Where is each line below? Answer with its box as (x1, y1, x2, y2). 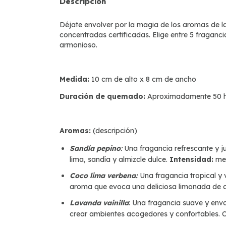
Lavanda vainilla (70, 198, 129, 207)
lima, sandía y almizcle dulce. (70, 154, 169, 164)
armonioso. (60, 40, 97, 49)
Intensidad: (169, 154, 215, 164)
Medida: (60, 74, 89, 84)
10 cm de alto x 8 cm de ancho (89, 74, 196, 84)
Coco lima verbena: (70, 171, 138, 180)
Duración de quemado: (60, 91, 145, 101)
